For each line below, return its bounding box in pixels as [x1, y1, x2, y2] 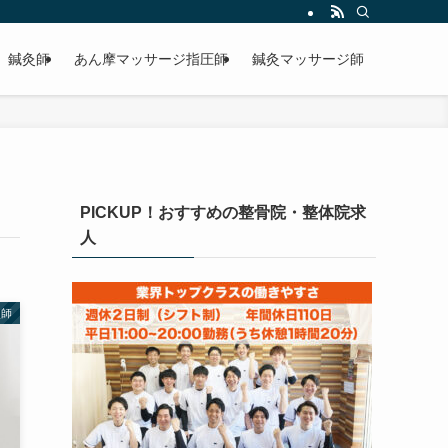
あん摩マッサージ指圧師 [74, 51, 228, 67]
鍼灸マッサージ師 [252, 51, 364, 67]
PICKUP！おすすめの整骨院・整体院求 [80, 204, 366, 221]
